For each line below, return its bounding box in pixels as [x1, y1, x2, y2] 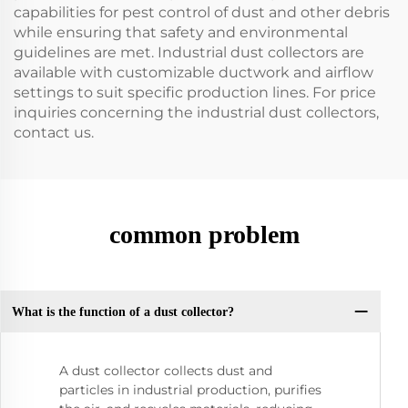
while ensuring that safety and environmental [14, 24, 348, 41]
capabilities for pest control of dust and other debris [14, 4, 390, 21]
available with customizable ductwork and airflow [14, 64, 373, 81]
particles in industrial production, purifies [59, 382, 321, 399]
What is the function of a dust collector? [11, 304, 234, 319]
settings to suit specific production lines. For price [14, 84, 376, 101]
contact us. [14, 124, 94, 141]
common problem [108, 220, 300, 249]
